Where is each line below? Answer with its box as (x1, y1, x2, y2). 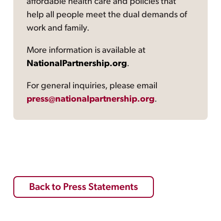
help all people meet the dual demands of (27, 10, 187, 20)
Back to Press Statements (29, 182, 138, 192)
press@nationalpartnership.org (27, 95, 155, 105)
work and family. (27, 24, 90, 34)
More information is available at (27, 46, 146, 56)
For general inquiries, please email (27, 81, 158, 91)
